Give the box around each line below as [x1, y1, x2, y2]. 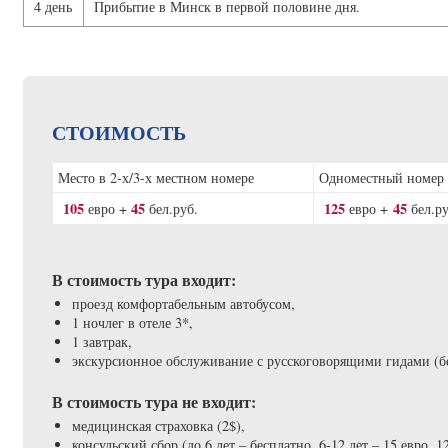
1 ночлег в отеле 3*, [71, 312, 193, 332]
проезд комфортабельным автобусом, [71, 293, 295, 313]
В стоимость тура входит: [51, 267, 236, 291]
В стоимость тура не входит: [51, 389, 256, 413]
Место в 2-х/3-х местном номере [57, 167, 254, 187]
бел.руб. [144, 198, 198, 218]
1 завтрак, [71, 331, 132, 351]
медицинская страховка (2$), [71, 415, 245, 435]
